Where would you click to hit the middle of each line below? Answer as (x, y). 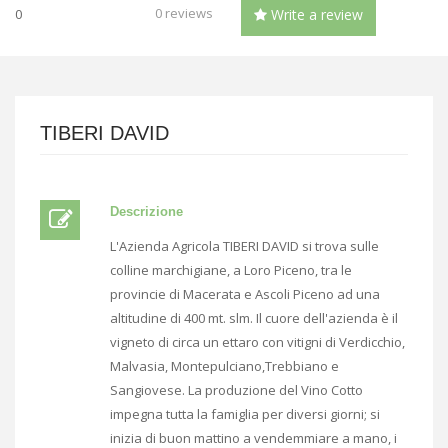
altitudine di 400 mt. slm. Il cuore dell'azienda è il (254, 317)
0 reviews (184, 13)
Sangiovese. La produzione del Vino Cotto (236, 389)
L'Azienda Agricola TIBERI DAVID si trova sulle (244, 245)
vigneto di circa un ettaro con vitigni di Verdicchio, (257, 341)
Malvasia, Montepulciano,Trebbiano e (224, 365)
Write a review (315, 14)
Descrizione (146, 211)
